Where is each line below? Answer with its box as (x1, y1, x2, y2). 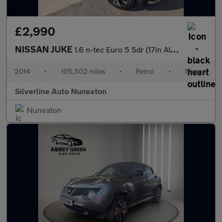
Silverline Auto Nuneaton (15, 86, 107, 96)
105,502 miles (60, 67, 106, 75)
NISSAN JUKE (15, 44, 74, 55)
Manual (184, 67, 208, 75)
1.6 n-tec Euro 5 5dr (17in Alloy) (74, 45, 170, 54)
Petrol (136, 67, 155, 75)
